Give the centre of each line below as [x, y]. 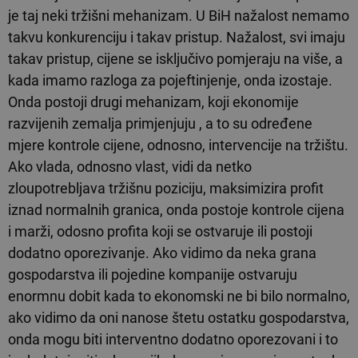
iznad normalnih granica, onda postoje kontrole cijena [176, 209]
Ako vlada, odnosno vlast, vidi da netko [130, 166]
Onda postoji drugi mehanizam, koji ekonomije [153, 101]
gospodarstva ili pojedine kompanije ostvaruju [153, 274]
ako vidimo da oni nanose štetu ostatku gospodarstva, [179, 317]
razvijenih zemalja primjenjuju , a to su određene [160, 123]
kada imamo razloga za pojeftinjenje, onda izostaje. [170, 80]
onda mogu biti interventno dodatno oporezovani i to [173, 339]
